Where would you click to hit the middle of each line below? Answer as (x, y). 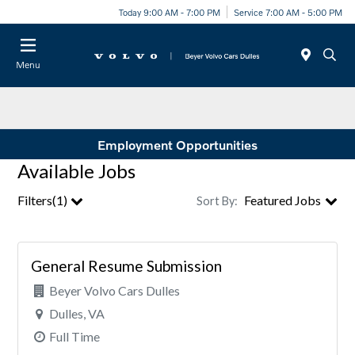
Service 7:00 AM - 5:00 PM (288, 11)
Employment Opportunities (177, 144)
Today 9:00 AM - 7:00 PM (170, 11)
